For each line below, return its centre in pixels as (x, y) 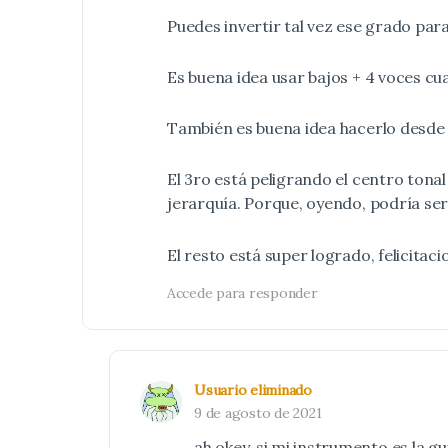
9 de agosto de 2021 (258, 413)
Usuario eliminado (253, 390)
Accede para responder (242, 293)
